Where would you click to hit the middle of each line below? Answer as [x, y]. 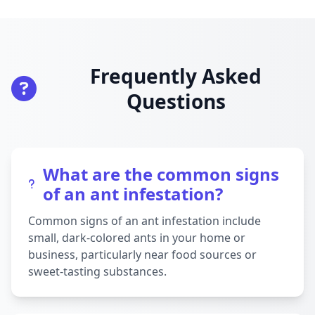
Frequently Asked [176, 76]
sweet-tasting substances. [97, 271]
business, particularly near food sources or [142, 255]
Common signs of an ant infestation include [144, 221]
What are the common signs [161, 174]
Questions [176, 101]
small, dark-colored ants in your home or [137, 238]
